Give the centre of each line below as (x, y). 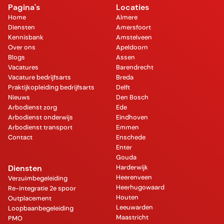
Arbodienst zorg (32, 107)
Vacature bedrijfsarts (39, 77)
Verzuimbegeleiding (38, 178)
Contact (20, 137)
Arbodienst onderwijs (40, 117)
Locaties (132, 7)
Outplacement (30, 198)
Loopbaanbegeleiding (41, 208)
